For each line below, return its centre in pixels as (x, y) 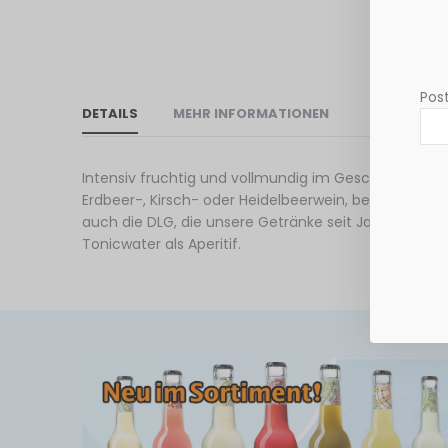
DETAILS (110, 113)
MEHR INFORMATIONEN (251, 113)
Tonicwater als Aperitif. (161, 243)
